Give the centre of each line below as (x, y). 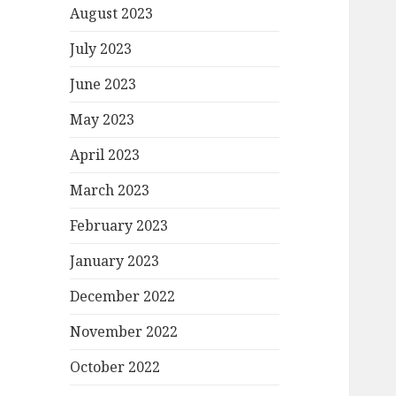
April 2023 (105, 155)
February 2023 (119, 226)
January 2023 (115, 261)
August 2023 (112, 14)
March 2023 (110, 190)
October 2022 (115, 367)
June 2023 (103, 84)
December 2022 (123, 297)
